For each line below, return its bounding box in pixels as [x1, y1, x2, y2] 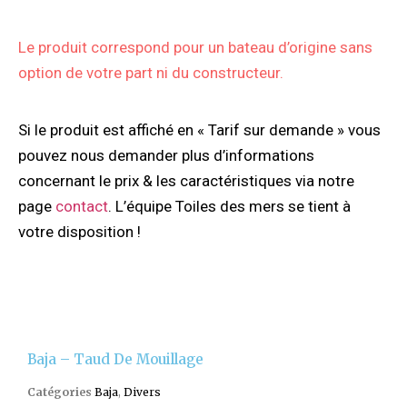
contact [55, 196, 108, 215]
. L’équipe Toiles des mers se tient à [108, 196, 351, 215]
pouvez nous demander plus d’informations [18, 145, 314, 164]
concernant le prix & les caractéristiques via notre [18, 171, 354, 190]
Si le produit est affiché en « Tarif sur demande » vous [18, 120, 381, 139]
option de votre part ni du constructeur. [18, 64, 287, 83]
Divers [124, 384, 161, 399]
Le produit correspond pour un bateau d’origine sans [18, 38, 372, 57]
